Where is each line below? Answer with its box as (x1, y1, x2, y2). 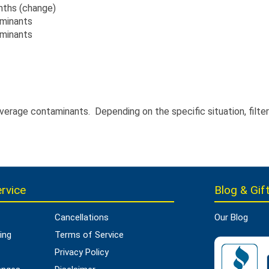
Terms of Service (55, 229, 124, 240)
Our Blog (214, 212, 248, 223)
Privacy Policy (55, 247, 109, 258)
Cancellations (55, 212, 109, 223)
